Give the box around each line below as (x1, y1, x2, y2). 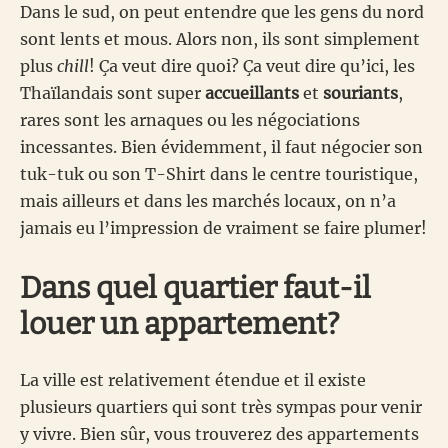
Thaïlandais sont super (20, 82, 205, 103)
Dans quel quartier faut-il (20, 269, 371, 306)
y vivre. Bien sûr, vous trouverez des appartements (20, 423, 419, 444)
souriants (323, 82, 398, 103)
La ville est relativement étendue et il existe (20, 369, 366, 390)
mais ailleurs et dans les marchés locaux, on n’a (20, 190, 396, 211)
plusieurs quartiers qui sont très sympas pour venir (20, 396, 422, 417)
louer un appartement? (20, 305, 340, 342)
